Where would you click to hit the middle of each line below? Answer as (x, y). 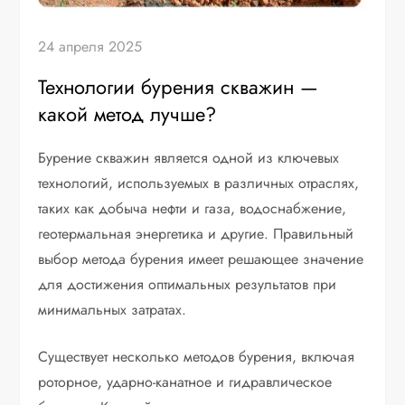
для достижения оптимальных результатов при (188, 285)
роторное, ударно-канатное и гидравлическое (185, 382)
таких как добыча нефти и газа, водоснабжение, (193, 209)
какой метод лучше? (127, 114)
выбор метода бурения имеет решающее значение (201, 259)
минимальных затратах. (113, 310)
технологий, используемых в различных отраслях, (199, 184)
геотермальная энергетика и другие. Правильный (196, 234)
